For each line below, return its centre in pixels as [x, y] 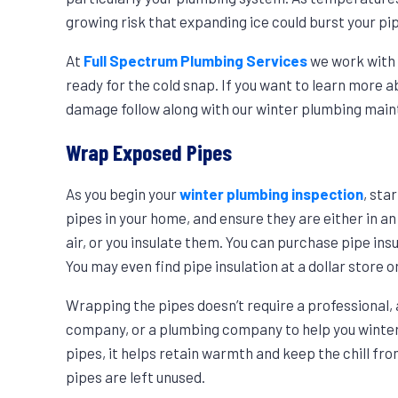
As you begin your [123, 194]
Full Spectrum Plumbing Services [196, 60]
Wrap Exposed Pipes [149, 151]
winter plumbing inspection [272, 194]
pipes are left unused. [136, 377]
